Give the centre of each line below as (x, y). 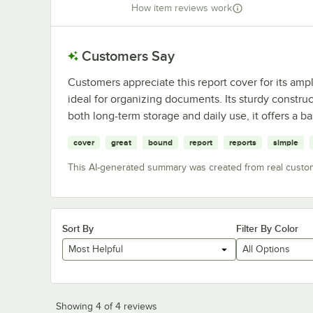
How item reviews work (181, 8)
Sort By (78, 228)
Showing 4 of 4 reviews (107, 306)
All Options (266, 249)
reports (243, 142)
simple (286, 142)
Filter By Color (267, 228)
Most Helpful (96, 249)
